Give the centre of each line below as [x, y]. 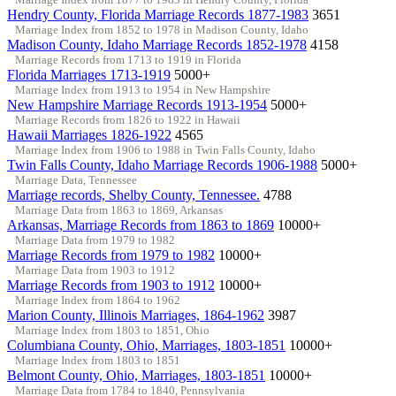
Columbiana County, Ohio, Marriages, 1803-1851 [146, 345]
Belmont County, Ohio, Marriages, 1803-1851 [136, 375]
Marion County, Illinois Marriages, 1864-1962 [136, 315]
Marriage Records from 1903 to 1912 [111, 285]
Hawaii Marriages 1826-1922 [89, 134]
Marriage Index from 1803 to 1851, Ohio [112, 330]
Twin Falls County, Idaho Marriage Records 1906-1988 [162, 164]
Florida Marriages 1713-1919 [89, 74]
